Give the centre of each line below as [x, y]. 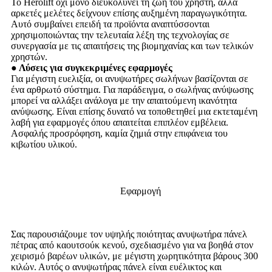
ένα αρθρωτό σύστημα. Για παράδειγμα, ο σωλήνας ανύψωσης [132, 89]
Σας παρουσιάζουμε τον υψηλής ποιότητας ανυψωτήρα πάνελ [129, 234]
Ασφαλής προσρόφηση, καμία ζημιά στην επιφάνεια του [119, 133]
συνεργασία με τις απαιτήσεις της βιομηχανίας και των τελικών [132, 46]
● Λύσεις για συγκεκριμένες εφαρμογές [92, 67]
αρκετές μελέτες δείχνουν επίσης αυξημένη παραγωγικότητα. [129, 13]
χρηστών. [29, 56]
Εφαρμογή [141, 191]
